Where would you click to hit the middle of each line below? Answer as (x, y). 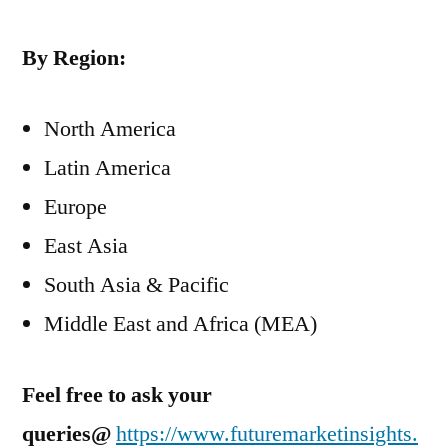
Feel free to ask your (117, 395)
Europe (75, 207)
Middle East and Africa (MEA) (180, 324)
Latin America (107, 168)
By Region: (74, 58)
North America (110, 129)
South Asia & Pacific (136, 285)
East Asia (86, 246)
